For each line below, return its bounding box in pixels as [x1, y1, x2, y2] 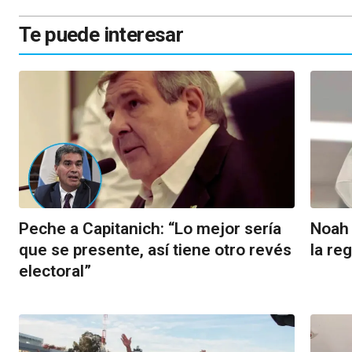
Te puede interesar [19, 22, 184, 46]
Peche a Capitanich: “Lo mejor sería [19, 219, 281, 239]
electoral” [19, 262, 91, 281]
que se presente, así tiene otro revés [19, 240, 291, 260]
